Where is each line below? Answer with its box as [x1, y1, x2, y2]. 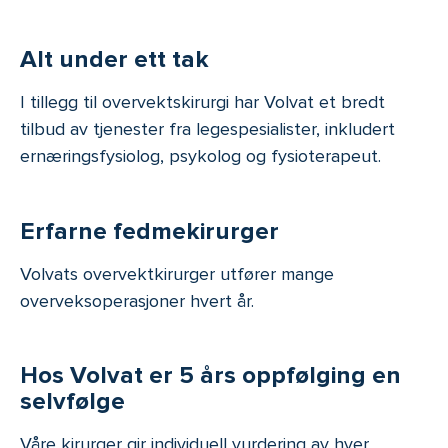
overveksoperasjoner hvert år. [20, 289, 254, 312]
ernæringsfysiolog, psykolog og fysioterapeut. [20, 144, 381, 167]
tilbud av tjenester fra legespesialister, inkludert [20, 117, 395, 140]
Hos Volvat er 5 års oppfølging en [20, 361, 401, 391]
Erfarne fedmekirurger [20, 216, 279, 246]
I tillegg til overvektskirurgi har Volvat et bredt [20, 90, 385, 113]
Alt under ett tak [20, 44, 209, 74]
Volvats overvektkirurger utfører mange [20, 262, 334, 285]
